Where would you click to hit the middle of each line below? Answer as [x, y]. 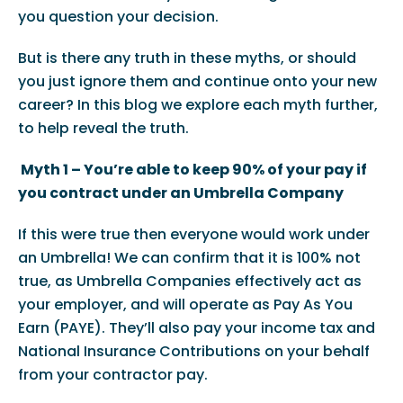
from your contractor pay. [112, 375]
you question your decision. [118, 17]
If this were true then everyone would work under [193, 235]
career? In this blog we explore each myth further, [197, 105]
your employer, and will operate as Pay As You [185, 305]
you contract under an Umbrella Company [180, 193]
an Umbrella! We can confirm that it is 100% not [189, 258]
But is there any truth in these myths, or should [187, 58]
